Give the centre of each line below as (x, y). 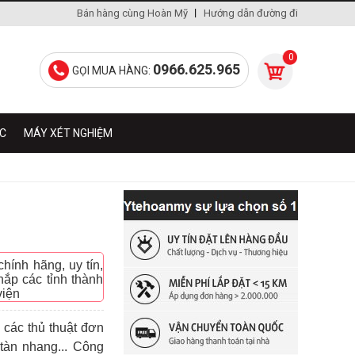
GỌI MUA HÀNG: (113, 71)
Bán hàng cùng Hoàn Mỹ (132, 13)
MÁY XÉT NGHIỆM (68, 133)
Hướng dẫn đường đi (251, 13)
